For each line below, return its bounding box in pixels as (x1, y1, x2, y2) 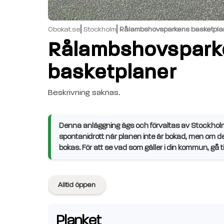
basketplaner (48, 58, 177, 84)
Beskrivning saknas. (48, 87, 120, 97)
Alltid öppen (58, 180, 95, 189)
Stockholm (83, 24, 116, 33)
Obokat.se (48, 24, 80, 33)
